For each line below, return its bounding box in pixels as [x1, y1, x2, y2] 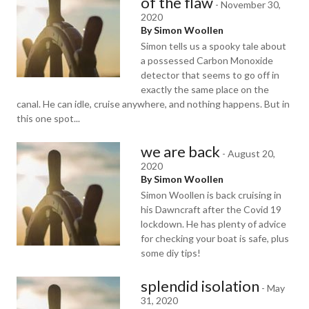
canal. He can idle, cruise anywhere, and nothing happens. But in [17, 98, 290, 110]
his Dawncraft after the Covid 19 [141, 203, 281, 215]
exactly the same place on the [141, 83, 269, 95]
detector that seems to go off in [141, 69, 279, 81]
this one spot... [17, 112, 80, 124]
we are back [141, 142, 220, 161]
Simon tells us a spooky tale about [141, 40, 286, 52]
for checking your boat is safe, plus [141, 232, 289, 244]
